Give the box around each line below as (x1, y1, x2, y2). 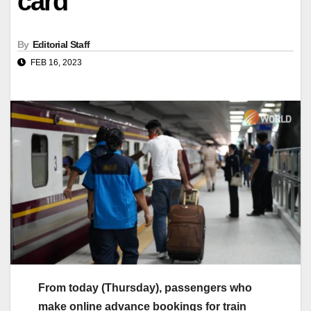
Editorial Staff (32, 39, 90, 51)
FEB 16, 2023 (28, 58, 82, 68)
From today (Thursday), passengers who (38, 281, 252, 294)
